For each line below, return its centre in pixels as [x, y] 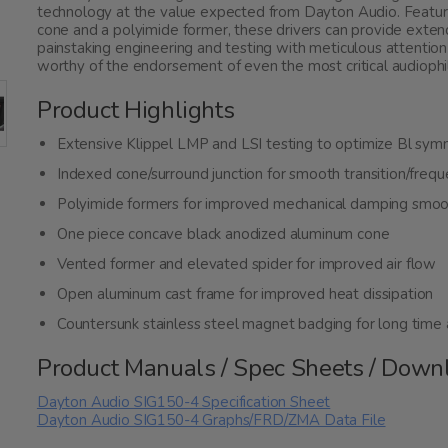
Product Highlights [135, 110]
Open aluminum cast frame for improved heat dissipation [245, 294]
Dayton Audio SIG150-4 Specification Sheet [183, 402]
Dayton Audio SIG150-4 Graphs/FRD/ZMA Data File [211, 420]
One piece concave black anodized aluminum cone [223, 234]
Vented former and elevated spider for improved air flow [246, 264]
